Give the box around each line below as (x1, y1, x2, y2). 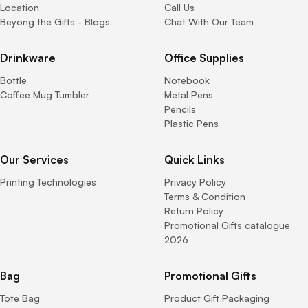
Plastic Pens (164, 118, 219, 129)
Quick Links (164, 153, 225, 166)
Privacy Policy (164, 176, 226, 188)
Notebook (164, 74, 210, 86)
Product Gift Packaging (164, 292, 269, 304)
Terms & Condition (164, 190, 245, 202)
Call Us (164, 1, 195, 13)
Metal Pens (164, 89, 213, 100)
